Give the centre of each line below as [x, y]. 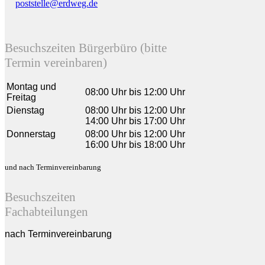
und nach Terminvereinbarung [53, 167]
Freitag [21, 98]
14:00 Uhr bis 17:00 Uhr [135, 121]
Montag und [31, 87]
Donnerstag [31, 134]
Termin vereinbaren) [56, 63]
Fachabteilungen [46, 212]
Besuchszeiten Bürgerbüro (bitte [86, 48]
